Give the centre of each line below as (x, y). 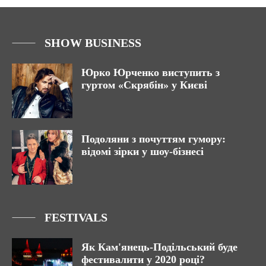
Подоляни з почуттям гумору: (153, 139)
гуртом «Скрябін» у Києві (144, 85)
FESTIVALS (76, 218)
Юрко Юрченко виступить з (151, 73)
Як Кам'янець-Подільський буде (159, 247)
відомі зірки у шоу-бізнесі (142, 152)
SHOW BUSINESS (93, 43)
